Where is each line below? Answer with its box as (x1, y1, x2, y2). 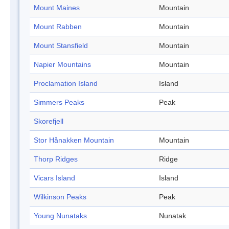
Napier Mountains (34, 60, 91, 69)
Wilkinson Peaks (34, 193, 86, 201)
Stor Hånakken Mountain (34, 136, 114, 145)
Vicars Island (34, 174, 75, 182)
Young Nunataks (34, 212, 87, 220)
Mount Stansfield (34, 41, 88, 50)
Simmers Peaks (34, 98, 84, 107)
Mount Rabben (34, 22, 82, 31)
